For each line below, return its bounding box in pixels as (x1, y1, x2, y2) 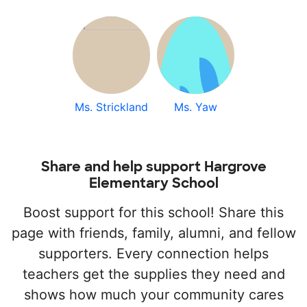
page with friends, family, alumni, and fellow (11, 225, 296, 242)
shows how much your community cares (23, 286, 284, 304)
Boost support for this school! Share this (23, 204, 284, 221)
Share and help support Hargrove (40, 158, 267, 176)
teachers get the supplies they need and (22, 266, 285, 283)
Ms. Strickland (75, 100, 149, 114)
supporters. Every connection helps (38, 245, 269, 262)
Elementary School (88, 174, 219, 193)
